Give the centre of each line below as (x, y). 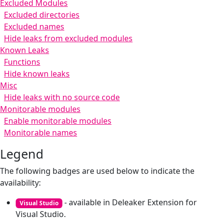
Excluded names (34, 27)
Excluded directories (42, 15)
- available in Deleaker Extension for (129, 202)
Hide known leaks (37, 74)
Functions (22, 62)
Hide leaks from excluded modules (68, 38)
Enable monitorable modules (58, 121)
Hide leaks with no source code (62, 97)
